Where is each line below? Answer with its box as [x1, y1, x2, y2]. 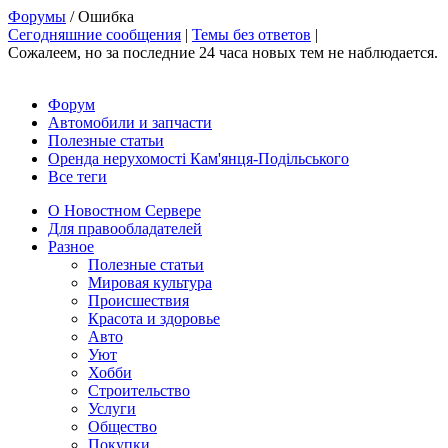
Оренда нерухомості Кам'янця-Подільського [48, 150, 349, 167]
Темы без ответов [192, 26, 311, 43]
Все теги [48, 168, 107, 185]
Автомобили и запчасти [48, 114, 212, 131]
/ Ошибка [66, 8, 134, 25]
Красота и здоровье [88, 310, 220, 327]
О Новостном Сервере [48, 202, 201, 219]
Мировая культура [88, 274, 212, 291]
